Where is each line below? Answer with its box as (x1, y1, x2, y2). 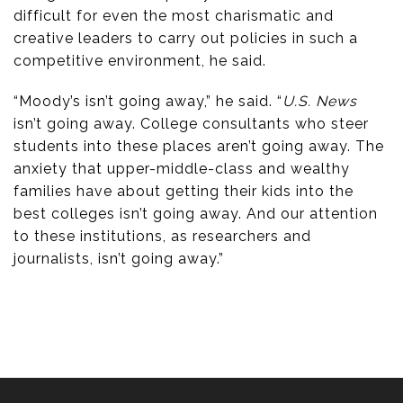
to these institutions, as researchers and (13, 228, 311, 246)
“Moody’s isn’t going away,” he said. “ (13, 93, 282, 111)
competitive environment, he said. (13, 52, 266, 70)
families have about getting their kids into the (13, 183, 354, 201)
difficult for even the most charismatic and (13, 7, 334, 25)
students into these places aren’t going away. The (13, 138, 384, 156)
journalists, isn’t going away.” (13, 250, 224, 268)
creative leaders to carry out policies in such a (13, 30, 358, 48)
